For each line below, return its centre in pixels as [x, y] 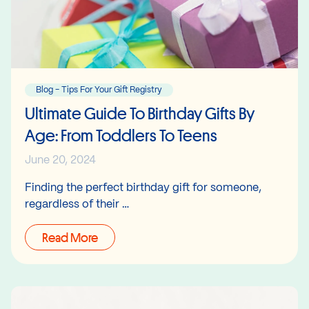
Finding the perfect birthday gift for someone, [143, 188]
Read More [70, 238]
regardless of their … [77, 205]
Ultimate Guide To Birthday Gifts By [140, 114]
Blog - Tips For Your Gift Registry [99, 90]
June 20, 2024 [60, 161]
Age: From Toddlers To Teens [121, 136]
